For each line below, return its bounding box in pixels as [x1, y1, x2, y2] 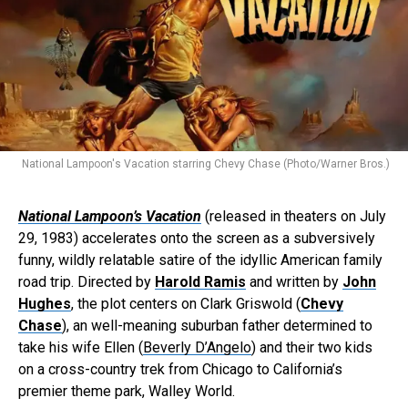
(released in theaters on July [201, 207, 386, 225]
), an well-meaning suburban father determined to [62, 316, 372, 334]
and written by [246, 272, 342, 291]
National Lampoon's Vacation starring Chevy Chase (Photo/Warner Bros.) [22, 157, 390, 170]
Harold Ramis [155, 272, 246, 291]
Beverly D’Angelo [143, 338, 251, 356]
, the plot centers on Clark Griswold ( [71, 294, 301, 312]
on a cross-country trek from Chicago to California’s [18, 360, 342, 378]
